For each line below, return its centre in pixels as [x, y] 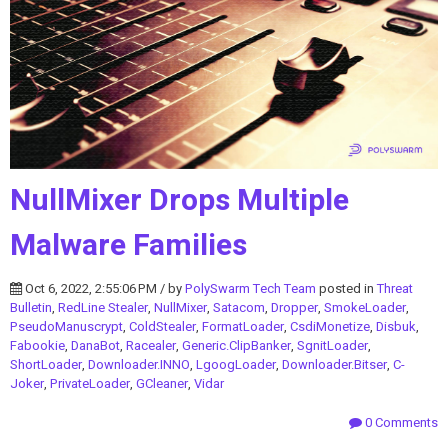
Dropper [294, 307]
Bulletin [31, 307]
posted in [346, 288]
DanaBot [95, 345]
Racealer [151, 345]
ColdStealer [162, 326]
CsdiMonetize [330, 326]
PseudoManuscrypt [66, 326]
